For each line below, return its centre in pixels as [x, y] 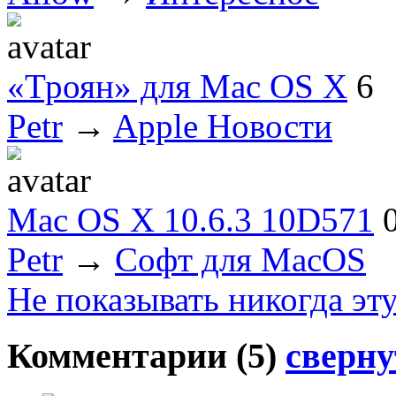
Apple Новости [223, 126]
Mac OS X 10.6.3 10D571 [190, 219]
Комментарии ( [127, 356]
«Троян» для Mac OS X [177, 86]
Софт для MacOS [240, 259]
